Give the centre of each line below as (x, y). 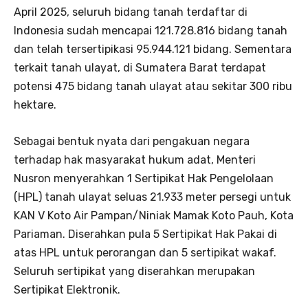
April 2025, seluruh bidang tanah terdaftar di (131, 12)
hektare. (35, 104)
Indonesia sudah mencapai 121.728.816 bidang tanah (151, 30)
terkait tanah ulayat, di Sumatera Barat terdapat (140, 67)
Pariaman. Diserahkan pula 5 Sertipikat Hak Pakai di (145, 234)
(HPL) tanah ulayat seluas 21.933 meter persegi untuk (152, 197)
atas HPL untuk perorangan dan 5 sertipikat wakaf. (145, 252)
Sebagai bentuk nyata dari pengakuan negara (132, 141)
